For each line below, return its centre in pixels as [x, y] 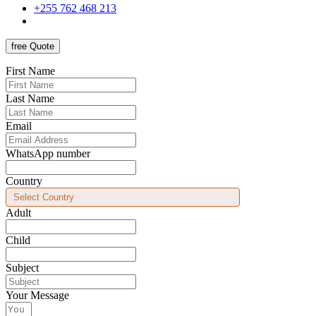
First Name [30, 71]
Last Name [30, 98]
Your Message [37, 295]
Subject [22, 268]
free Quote [33, 46]
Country [24, 181]
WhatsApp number [48, 153]
